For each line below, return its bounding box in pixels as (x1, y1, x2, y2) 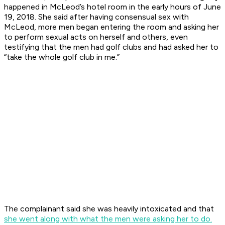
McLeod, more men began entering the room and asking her (4, 22, 219, 32)
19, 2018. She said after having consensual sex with (4, 12, 189, 22)
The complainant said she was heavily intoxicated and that (4, 204, 214, 214)
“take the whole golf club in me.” (4, 52, 122, 62)
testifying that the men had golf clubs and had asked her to (4, 42, 218, 52)
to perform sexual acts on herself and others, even (4, 32, 188, 42)
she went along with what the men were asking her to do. (4, 214, 212, 224)
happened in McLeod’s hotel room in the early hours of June (4, 2, 221, 12)
